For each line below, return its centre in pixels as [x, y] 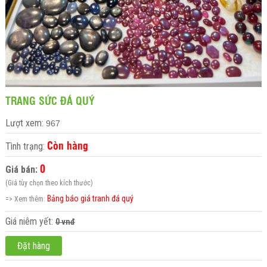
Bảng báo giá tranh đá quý [90, 198]
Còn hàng [67, 145]
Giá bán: [21, 169]
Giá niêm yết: [30, 221]
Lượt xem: [25, 123]
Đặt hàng [33, 246]
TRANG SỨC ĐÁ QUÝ [50, 100]
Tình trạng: [26, 146]
